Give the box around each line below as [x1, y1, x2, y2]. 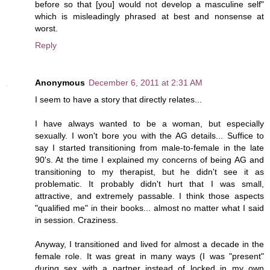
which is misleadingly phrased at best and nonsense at [35, 11, 264, 21]
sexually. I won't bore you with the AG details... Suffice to [35, 130, 264, 140]
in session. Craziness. [35, 215, 118, 225]
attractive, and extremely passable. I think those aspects [35, 190, 264, 201]
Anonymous [35, 77, 85, 87]
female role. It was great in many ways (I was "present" [35, 251, 264, 261]
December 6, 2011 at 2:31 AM [89, 77, 202, 87]
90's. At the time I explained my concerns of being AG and [35, 154, 264, 165]
